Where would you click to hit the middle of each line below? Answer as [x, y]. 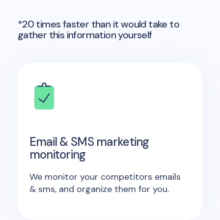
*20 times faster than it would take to [98, 24]
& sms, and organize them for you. [99, 189]
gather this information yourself [85, 35]
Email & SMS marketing [89, 141]
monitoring [57, 154]
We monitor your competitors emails [105, 177]
